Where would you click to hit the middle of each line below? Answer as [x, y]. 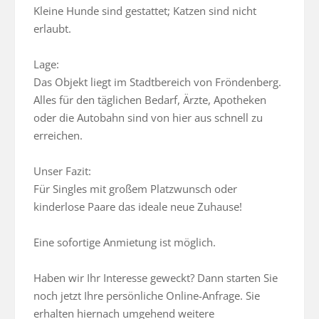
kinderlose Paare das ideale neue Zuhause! [139, 206]
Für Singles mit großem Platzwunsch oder [135, 189]
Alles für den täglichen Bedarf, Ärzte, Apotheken [150, 100]
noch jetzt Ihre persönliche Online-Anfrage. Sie [147, 296]
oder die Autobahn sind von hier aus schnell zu [148, 117]
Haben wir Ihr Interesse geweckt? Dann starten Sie [156, 278]
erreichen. [59, 135]
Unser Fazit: [64, 171]
